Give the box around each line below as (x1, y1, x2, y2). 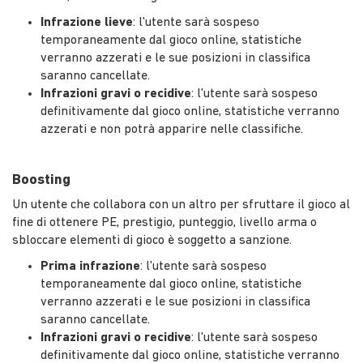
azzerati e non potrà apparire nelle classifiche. (41, 122, 303, 136)
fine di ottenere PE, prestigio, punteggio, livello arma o (12, 216, 317, 229)
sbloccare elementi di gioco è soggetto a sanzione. (12, 233, 292, 247)
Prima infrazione (41, 259, 140, 273)
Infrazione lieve (41, 15, 133, 29)
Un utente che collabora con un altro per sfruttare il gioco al (12, 198, 350, 211)
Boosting (12, 172, 70, 188)
